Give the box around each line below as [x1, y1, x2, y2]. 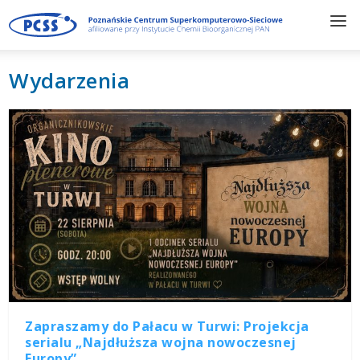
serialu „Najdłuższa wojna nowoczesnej [25, 333, 297, 351]
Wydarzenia [9, 66, 130, 96]
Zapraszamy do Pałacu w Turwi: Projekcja [25, 317, 309, 335]
